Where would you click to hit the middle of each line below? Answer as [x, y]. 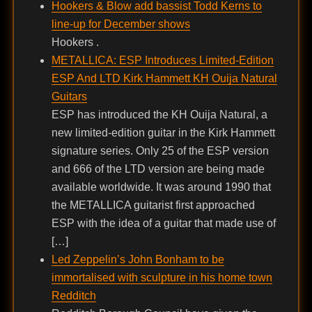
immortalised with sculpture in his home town [162, 278]
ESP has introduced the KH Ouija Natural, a [159, 115]
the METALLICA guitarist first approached [153, 205]
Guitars [69, 97]
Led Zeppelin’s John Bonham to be [138, 260]
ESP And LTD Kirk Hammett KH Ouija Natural [164, 79]
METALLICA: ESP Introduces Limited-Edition [162, 61]
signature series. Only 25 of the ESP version [160, 151]
